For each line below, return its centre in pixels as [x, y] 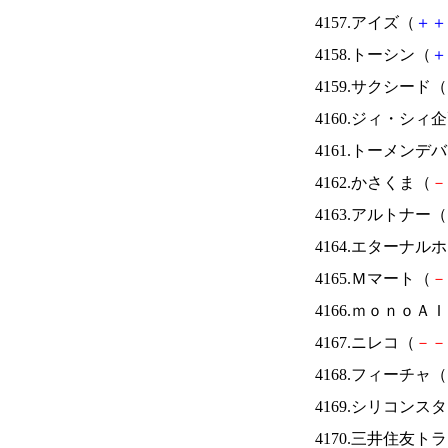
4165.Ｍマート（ [373, 278]
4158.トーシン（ [373, 54]
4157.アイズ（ [365, 22]
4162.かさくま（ [373, 182]
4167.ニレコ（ [365, 342]
